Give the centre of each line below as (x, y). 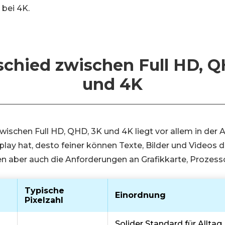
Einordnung (140, 195)
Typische (44, 191)
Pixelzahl (44, 200)
